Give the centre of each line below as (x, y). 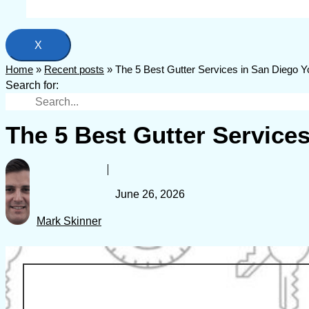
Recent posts (74, 70)
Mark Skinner (69, 221)
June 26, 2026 (150, 194)
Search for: (32, 86)
